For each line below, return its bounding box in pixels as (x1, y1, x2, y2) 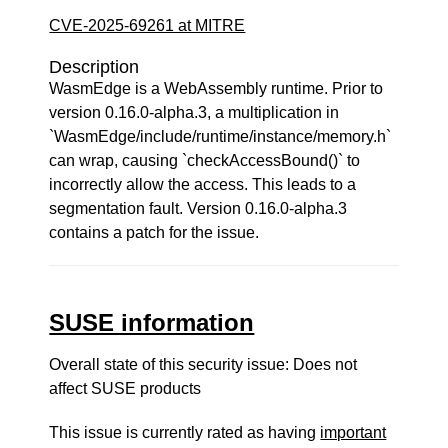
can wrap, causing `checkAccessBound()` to (49, 152, 361, 169)
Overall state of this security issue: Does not (49, 356, 358, 373)
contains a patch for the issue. (49, 224, 260, 241)
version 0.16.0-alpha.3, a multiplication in (49, 104, 340, 121)
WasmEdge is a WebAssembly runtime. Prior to (49, 80, 384, 97)
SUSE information (49, 309, 255, 336)
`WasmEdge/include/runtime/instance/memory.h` (49, 128, 392, 145)
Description (49, 57, 140, 77)
